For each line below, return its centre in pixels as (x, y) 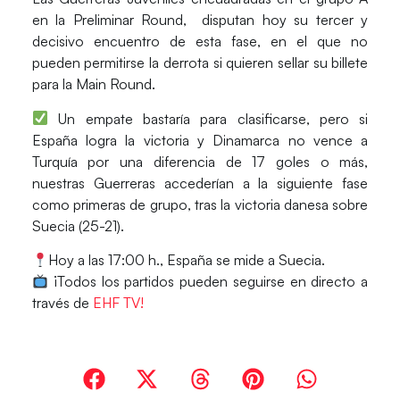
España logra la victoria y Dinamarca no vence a (200, 140)
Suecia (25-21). (78, 225)
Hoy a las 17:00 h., (108, 260)
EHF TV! (118, 303)
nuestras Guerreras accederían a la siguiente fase (200, 183)
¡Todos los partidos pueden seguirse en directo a (208, 282)
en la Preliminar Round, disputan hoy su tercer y (200, 20)
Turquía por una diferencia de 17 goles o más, (200, 161)
